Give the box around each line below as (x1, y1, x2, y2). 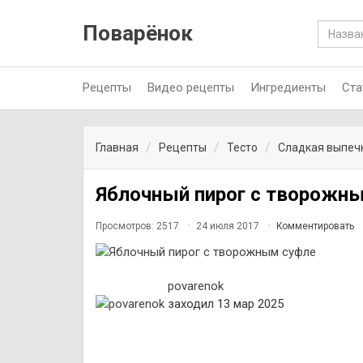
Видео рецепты (147, 80, 234, 95)
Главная (96, 141, 139, 154)
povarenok (168, 279, 224, 293)
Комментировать (276, 220, 354, 232)
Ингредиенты (250, 80, 326, 95)
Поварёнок (83, 21, 193, 45)
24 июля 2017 (194, 220, 262, 232)
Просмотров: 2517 (96, 220, 181, 232)
